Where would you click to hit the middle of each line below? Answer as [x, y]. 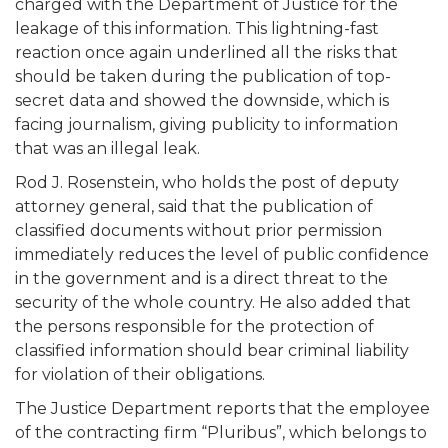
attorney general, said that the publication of [194, 206]
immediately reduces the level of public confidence [222, 254]
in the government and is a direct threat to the [201, 278]
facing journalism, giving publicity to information [206, 124]
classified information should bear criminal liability [212, 350]
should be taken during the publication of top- [203, 76]
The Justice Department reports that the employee [222, 408]
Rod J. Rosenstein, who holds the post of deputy [207, 182]
